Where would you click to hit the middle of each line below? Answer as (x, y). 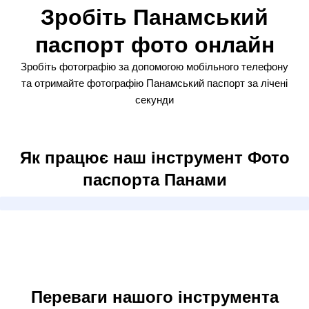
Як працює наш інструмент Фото (154, 158)
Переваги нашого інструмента (154, 297)
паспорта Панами (154, 180)
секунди (154, 100)
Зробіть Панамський (154, 17)
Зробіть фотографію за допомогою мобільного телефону (154, 67)
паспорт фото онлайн (154, 45)
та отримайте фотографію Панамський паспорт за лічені (154, 83)
